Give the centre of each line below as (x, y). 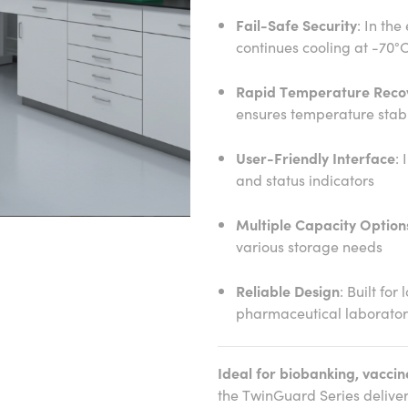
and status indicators (305, 179)
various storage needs (309, 246)
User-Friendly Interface (316, 158)
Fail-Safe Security (296, 25)
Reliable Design (288, 291)
